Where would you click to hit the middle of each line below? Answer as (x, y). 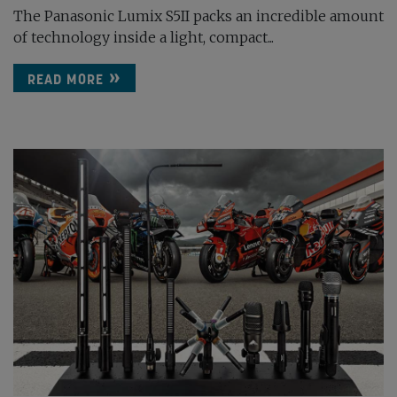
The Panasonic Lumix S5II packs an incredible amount (198, 16)
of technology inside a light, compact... (144, 38)
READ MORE (66, 79)
